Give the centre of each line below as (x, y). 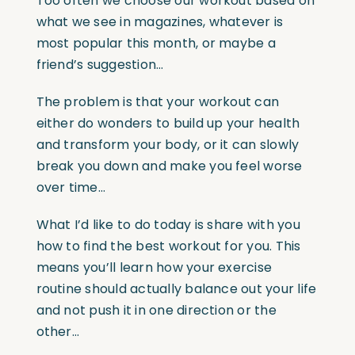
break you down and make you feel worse (169, 166)
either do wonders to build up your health (168, 123)
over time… (71, 187)
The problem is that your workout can (158, 101)
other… (57, 331)
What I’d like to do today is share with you (168, 224)
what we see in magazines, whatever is (160, 21)
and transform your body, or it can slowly (168, 144)
